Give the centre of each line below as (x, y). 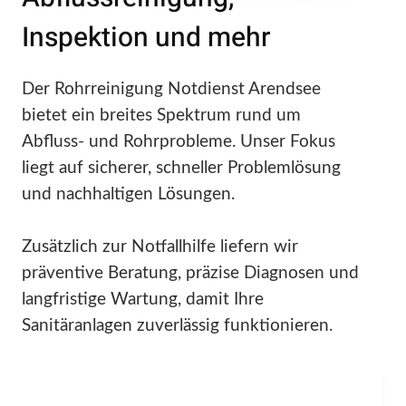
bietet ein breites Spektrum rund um (161, 116)
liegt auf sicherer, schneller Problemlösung (181, 169)
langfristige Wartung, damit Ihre (143, 300)
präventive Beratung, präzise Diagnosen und (190, 274)
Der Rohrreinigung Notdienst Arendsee (171, 90)
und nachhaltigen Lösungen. (128, 195)
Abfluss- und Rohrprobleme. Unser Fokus (179, 142)
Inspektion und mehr (146, 39)
